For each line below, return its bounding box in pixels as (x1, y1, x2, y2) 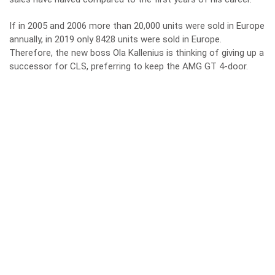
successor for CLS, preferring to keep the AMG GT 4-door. (9, 61, 248, 72)
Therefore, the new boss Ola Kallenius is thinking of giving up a (9, 47, 264, 58)
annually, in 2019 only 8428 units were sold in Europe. (9, 34, 222, 45)
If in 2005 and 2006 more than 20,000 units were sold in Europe (9, 20, 265, 31)
